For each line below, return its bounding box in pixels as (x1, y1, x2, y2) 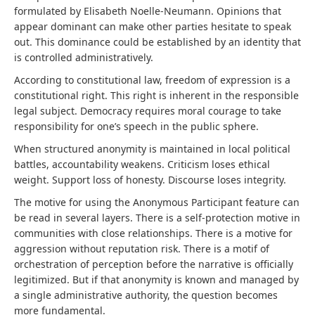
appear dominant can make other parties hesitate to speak (14, 20, 291, 33)
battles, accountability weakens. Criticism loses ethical (14, 157, 270, 171)
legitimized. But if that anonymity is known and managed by (14, 273, 299, 286)
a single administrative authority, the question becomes (14, 288, 278, 302)
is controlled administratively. (14, 51, 153, 64)
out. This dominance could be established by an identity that (14, 35, 301, 49)
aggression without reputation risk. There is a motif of (14, 242, 269, 255)
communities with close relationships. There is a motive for (14, 226, 292, 240)
